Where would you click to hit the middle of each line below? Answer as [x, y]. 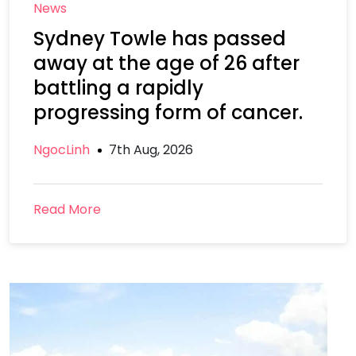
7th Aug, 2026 [151, 150]
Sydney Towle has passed [160, 39]
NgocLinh [62, 150]
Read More [67, 209]
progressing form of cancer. [168, 112]
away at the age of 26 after [166, 63]
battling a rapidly [118, 88]
